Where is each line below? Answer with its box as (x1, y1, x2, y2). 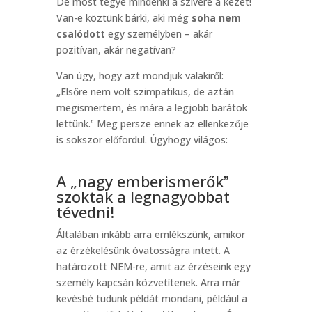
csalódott (56, 27, 105, 40)
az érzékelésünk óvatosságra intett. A (56, 244, 230, 257)
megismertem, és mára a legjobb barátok (56, 101, 247, 114)
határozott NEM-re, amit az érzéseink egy (56, 260, 251, 273)
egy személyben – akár (104, 27, 212, 40)
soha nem (191, 11, 241, 24)
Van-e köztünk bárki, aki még (56, 11, 192, 24)
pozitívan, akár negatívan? (56, 43, 176, 56)
